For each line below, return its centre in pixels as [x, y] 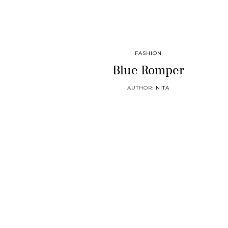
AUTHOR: [142, 88]
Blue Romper [149, 70]
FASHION [149, 53]
